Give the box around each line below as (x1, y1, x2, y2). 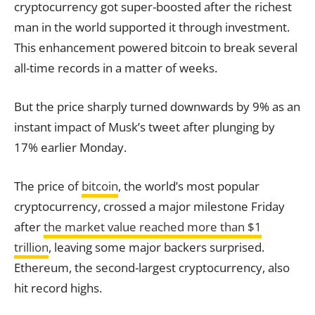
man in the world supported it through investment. (14, 18, 290, 35)
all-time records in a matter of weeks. (14, 59, 217, 76)
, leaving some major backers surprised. (49, 238, 264, 255)
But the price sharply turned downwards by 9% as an (14, 98, 300, 115)
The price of (14, 177, 82, 194)
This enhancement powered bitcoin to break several (14, 39, 297, 56)
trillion (14, 238, 49, 255)
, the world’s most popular (118, 177, 259, 194)
